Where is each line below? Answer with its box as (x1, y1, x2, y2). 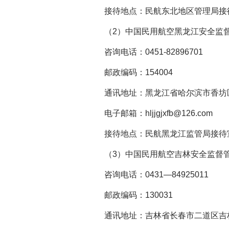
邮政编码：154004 (88, 68, 173, 77)
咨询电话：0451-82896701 (88, 48, 203, 56)
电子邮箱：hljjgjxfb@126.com (88, 109, 213, 118)
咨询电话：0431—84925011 (88, 170, 209, 179)
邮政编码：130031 (88, 191, 173, 199)
